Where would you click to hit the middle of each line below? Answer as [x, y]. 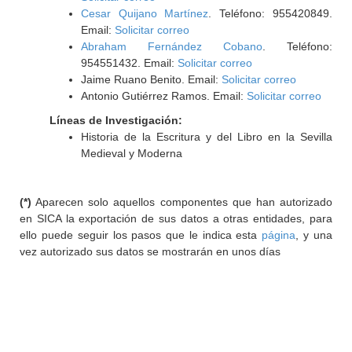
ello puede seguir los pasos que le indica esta [141, 235]
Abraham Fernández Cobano [171, 46]
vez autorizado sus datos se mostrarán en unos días [150, 251]
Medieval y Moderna [131, 153]
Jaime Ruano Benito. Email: [151, 79]
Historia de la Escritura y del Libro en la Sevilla [206, 137]
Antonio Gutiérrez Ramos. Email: [163, 96]
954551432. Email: [129, 63]
